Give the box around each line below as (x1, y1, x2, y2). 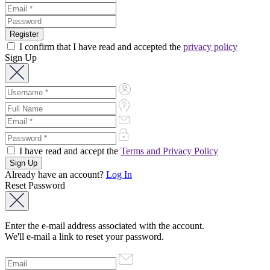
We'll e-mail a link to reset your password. (5, 231, 164, 242)
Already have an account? (5, 169, 106, 180)
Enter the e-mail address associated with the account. (5, 220, 204, 231)
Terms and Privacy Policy (121, 145, 218, 156)
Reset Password (5, 180, 65, 190)
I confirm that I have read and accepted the (17, 41, 183, 52)
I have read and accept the (17, 145, 121, 156)
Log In (106, 169, 132, 180)
